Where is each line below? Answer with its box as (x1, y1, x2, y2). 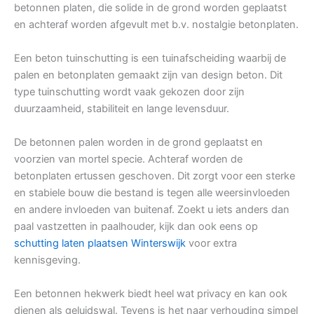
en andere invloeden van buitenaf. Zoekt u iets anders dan (14, 203, 289, 217)
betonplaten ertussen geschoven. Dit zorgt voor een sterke (14, 170, 295, 183)
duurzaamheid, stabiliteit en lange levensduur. (14, 102, 229, 116)
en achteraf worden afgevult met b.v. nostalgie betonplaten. (14, 18, 299, 32)
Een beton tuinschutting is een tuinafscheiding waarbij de (14, 52, 286, 65)
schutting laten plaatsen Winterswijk (14, 237, 186, 250)
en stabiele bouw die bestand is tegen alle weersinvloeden (14, 186, 290, 200)
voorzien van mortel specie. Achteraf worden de (14, 153, 243, 166)
